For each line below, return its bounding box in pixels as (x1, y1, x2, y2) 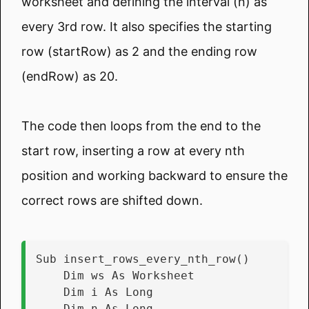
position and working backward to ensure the (21, 168, 288, 183)
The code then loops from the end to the (21, 118, 261, 133)
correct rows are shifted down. (21, 192, 203, 208)
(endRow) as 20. (21, 68, 118, 83)
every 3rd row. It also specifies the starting (21, 19, 272, 34)
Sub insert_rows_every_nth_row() (36, 252, 250, 266)
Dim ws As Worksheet (63, 268, 195, 282)
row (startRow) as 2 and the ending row (21, 43, 257, 59)
